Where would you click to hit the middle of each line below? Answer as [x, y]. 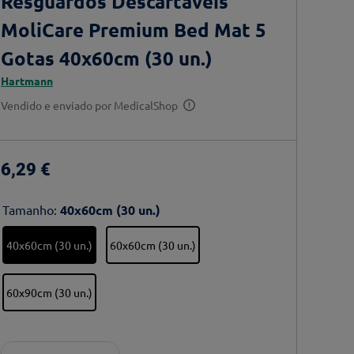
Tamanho [28, 209]
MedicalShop [146, 105]
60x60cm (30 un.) [153, 245]
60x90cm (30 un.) [49, 292]
